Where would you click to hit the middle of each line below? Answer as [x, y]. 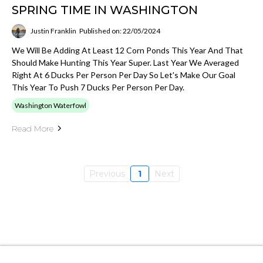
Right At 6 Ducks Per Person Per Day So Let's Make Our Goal [124, 75]
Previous [107, 173]
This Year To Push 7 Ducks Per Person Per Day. [98, 87]
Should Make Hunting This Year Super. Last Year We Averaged [125, 62]
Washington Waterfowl [50, 105]
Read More [33, 128]
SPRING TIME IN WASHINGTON [105, 10]
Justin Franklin [53, 31]
